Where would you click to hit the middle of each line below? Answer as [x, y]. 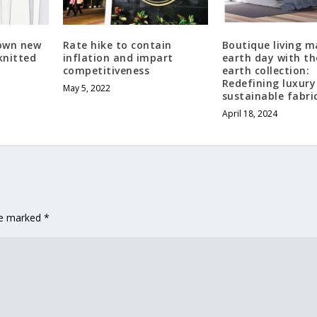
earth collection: [266, 70]
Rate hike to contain [117, 45]
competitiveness [106, 70]
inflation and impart [118, 57]
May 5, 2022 [86, 88]
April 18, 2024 [249, 113]
